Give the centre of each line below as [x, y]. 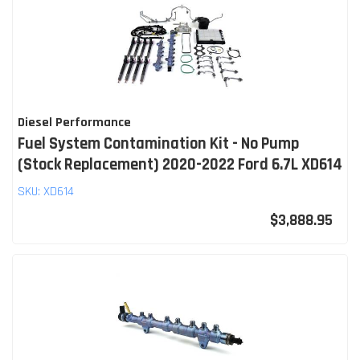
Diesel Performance [74, 122]
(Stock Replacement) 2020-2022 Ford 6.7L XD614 [180, 164]
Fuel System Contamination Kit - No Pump [158, 143]
